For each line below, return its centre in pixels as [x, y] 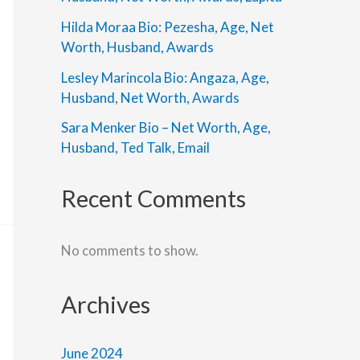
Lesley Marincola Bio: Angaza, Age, [165, 77]
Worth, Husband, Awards [137, 47]
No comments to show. [130, 250]
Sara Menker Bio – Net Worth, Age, [166, 128]
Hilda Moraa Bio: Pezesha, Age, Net [168, 27]
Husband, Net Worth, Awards [150, 97]
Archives [106, 304]
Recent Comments [153, 198]
